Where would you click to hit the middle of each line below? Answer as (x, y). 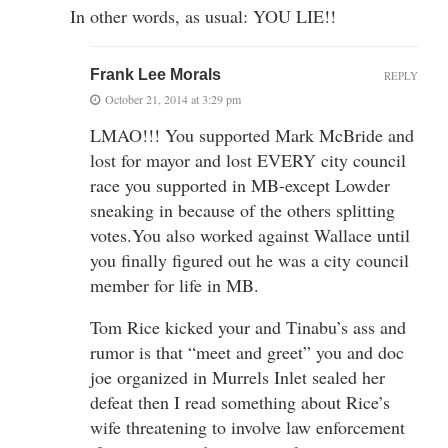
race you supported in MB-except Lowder (240, 184)
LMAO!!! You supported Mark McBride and (252, 134)
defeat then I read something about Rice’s (240, 401)
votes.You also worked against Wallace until (250, 234)
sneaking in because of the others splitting (242, 209)
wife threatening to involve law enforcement (247, 426)
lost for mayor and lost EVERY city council (248, 159)
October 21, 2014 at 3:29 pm (173, 98)
